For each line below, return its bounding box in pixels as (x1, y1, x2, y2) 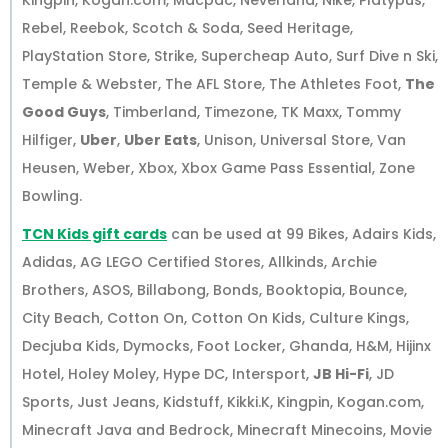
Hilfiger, (22, 130, 80, 151)
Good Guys (22, 102, 106, 123)
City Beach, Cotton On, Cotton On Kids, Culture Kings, (22, 308, 409, 329)
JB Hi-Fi (313, 364, 369, 385)
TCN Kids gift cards (22, 224, 167, 245)
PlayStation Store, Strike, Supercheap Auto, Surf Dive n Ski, (22, 46, 438, 67)
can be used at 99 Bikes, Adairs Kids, (167, 224, 436, 245)
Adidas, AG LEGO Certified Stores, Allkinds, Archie (22, 252, 377, 273)
